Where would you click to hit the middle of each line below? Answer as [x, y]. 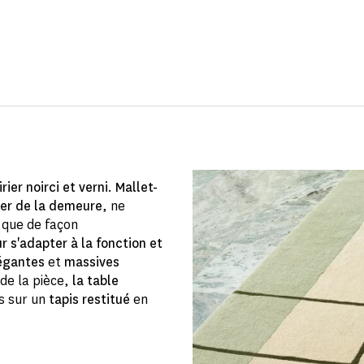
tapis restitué [89, 299]
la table [95, 280]
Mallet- [136, 187]
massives [92, 262]
